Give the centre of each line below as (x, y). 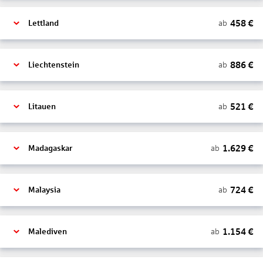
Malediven (48, 232)
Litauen (42, 107)
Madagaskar (50, 148)
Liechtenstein (54, 65)
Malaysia (44, 190)
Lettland (43, 23)
